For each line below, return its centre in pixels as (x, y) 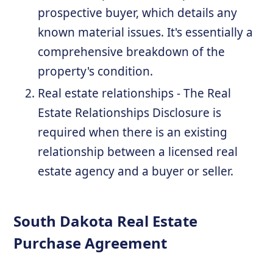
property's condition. (96, 71)
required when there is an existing (133, 132)
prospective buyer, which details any (138, 12)
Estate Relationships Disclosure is (130, 112)
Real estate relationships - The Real (135, 93)
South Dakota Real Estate (106, 221)
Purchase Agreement (90, 243)
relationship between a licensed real (138, 151)
